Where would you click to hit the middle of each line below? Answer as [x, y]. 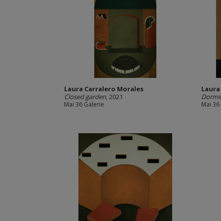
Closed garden [85, 97]
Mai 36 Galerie [84, 104]
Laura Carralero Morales [104, 89]
